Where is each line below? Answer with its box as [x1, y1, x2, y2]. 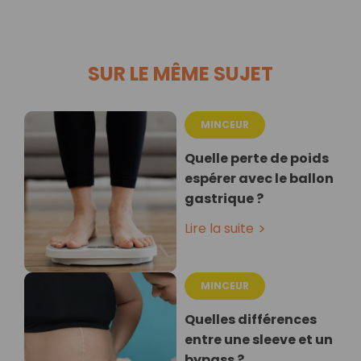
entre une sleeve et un [185, 330, 333, 350]
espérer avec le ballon [185, 169, 334, 189]
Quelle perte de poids [185, 149, 329, 168]
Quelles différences [185, 310, 317, 330]
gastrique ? [185, 189, 263, 209]
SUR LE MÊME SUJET [88, 60, 273, 88]
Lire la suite [185, 219, 254, 239]
